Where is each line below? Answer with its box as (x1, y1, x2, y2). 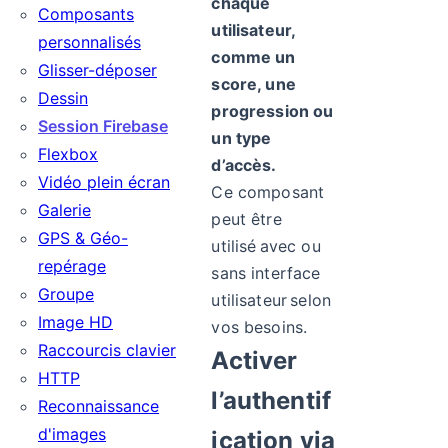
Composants (38, 4, 134, 24)
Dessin (38, 88, 88, 108)
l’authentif (211, 386, 332, 415)
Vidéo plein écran (38, 172, 170, 192)
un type (211, 128, 272, 148)
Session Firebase (38, 116, 168, 136)
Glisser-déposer (38, 60, 157, 80)
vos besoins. (211, 317, 308, 337)
